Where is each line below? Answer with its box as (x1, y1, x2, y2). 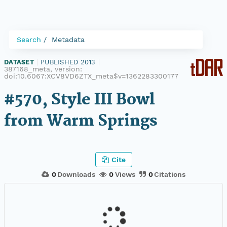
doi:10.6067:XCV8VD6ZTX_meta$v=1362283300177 (4, 72, 178, 80)
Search (17, 35, 41, 44)
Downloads (57, 170, 96, 178)
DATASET (4, 58, 34, 66)
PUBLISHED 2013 (41, 58, 96, 66)
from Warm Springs (4, 109, 158, 134)
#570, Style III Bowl (4, 88, 155, 112)
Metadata (52, 35, 85, 44)
